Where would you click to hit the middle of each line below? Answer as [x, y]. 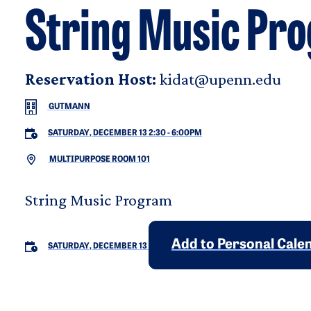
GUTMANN [69, 107]
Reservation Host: [91, 79]
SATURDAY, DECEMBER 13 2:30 [107, 134]
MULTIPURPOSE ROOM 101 [99, 160]
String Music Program [99, 200]
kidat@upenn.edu [220, 79]
